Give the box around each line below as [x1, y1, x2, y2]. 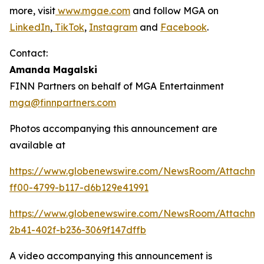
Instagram [89, 21, 137, 34]
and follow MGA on [130, 5, 219, 17]
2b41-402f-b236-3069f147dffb [9, 224, 146, 236]
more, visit [9, 5, 55, 17]
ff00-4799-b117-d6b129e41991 [9, 181, 148, 194]
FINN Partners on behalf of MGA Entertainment [9, 80, 224, 93]
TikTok [52, 21, 84, 34]
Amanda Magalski [9, 64, 97, 76]
